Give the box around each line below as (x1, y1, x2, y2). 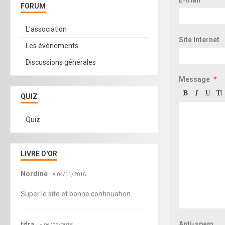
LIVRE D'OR (21, 149, 57, 158)
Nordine (21, 169, 48, 178)
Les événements (26, 41, 78, 50)
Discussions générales (26, 58, 96, 66)
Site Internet (179, 35, 219, 44)
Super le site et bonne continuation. (21, 189, 132, 198)
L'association (26, 25, 67, 33)
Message (179, 75, 210, 83)
